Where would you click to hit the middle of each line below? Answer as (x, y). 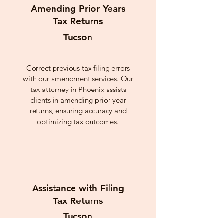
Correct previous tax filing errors (78, 68)
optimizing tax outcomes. (78, 121)
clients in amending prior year (78, 100)
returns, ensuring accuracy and (78, 111)
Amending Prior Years (78, 9)
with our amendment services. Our (78, 79)
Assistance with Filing (78, 188)
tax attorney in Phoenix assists (78, 89)
